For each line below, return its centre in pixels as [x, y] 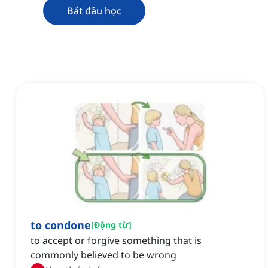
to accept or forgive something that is [116, 241]
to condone [61, 225]
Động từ [111, 225]
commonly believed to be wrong [103, 255]
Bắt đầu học [94, 11]
